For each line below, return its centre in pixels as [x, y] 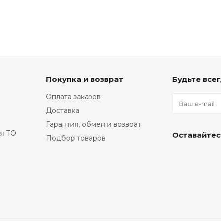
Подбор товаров [76, 138]
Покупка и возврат [85, 79]
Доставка [63, 110]
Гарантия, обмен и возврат [93, 124]
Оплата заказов [73, 97]
